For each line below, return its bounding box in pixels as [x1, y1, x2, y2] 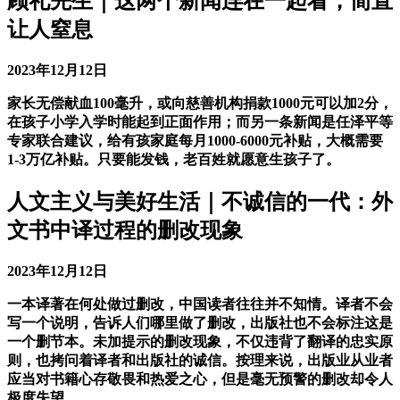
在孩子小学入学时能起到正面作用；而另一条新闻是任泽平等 [7, 113, 393, 129]
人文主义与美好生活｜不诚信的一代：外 [7, 189, 393, 213]
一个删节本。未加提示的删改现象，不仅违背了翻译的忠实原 [7, 333, 393, 349]
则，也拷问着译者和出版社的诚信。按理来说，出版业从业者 [7, 352, 393, 368]
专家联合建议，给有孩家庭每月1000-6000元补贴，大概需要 [7, 132, 383, 148]
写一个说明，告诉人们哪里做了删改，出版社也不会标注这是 [7, 314, 393, 330]
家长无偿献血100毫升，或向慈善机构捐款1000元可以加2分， [7, 95, 393, 111]
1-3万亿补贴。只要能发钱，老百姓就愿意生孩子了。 [7, 151, 340, 167]
